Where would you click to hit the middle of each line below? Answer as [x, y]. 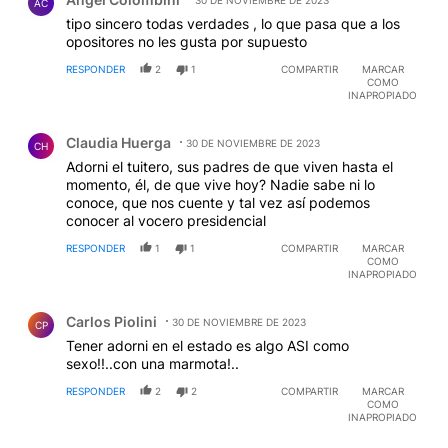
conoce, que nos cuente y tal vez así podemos [218, 203]
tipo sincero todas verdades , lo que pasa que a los [233, 24]
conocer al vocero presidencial [166, 221]
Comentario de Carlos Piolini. [126, 307]
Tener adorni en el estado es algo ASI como [207, 346]
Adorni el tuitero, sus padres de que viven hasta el [229, 167]
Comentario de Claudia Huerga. [135, 128]
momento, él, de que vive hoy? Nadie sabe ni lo [220, 185]
